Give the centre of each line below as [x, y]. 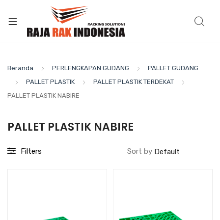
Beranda [20, 68]
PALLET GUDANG [173, 68]
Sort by [141, 151]
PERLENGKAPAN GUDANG [91, 68]
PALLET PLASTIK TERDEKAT [134, 82]
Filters [31, 151]
